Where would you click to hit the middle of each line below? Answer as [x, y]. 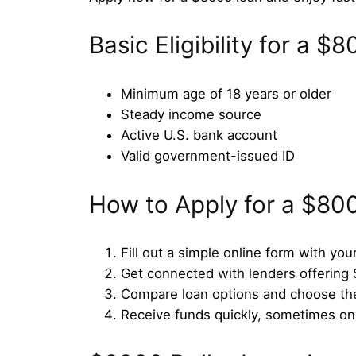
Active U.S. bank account [199, 135]
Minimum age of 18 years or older [226, 94]
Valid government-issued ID [208, 156]
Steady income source [191, 115]
